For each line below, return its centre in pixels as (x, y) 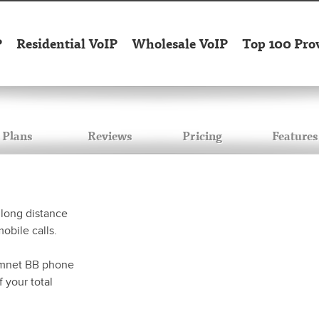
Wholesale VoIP (180, 43)
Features (295, 136)
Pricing (202, 136)
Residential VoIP (67, 43)
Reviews (110, 136)
